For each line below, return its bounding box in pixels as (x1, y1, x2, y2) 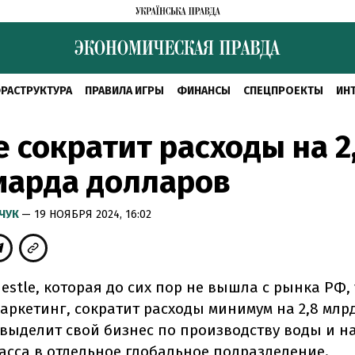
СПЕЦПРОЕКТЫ (243, 84, 323, 97)
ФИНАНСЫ (177, 84, 231, 97)
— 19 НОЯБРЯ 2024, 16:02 (21, 208, 151, 221)
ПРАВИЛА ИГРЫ (85, 84, 164, 97)
